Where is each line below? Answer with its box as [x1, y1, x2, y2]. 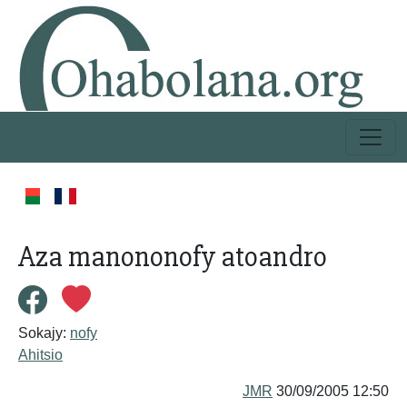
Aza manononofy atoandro [18, 239, 327, 274]
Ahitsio [18, 347, 63, 362]
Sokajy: [18, 325, 70, 341]
